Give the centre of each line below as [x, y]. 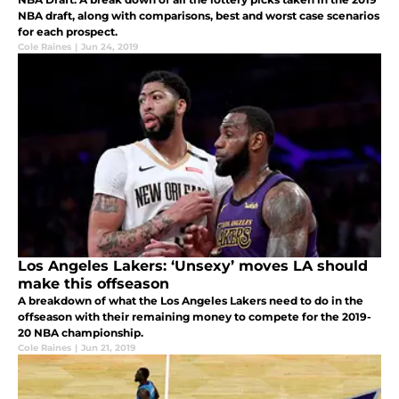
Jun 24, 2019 [110, 46]
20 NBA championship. [81, 332]
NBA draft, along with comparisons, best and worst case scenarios [199, 15]
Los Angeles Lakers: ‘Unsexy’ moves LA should [193, 265]
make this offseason [94, 283]
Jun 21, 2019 [108, 347]
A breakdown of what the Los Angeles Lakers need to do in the [191, 300]
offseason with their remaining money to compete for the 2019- [195, 316]
